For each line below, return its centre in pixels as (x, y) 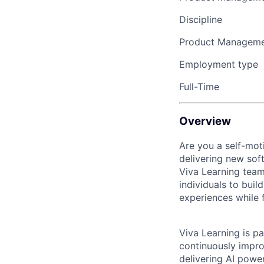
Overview (205, 121)
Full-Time (199, 87)
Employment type (219, 65)
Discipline (201, 20)
